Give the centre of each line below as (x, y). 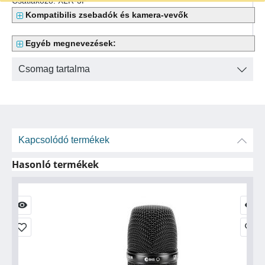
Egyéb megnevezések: (71, 43)
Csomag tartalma (54, 69)
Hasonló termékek (55, 164)
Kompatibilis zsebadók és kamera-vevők (107, 15)
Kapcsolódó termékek (64, 140)
